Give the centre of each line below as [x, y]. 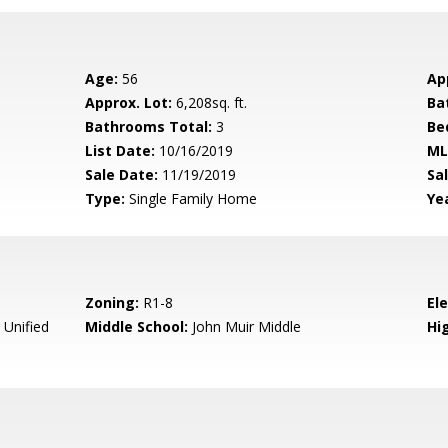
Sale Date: [122, 174]
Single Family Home [191, 198]
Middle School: [137, 326]
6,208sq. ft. [210, 102]
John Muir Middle [245, 326]
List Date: [120, 150]
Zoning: [112, 302]
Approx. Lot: [129, 102]
